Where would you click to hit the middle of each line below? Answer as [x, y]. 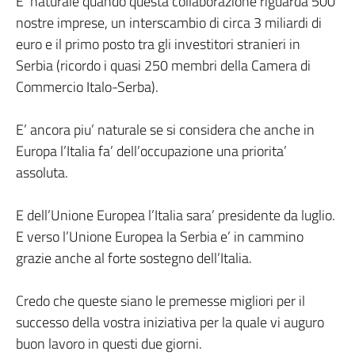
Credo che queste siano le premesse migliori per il [160, 301]
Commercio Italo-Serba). [87, 87]
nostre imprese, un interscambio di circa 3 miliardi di [169, 23]
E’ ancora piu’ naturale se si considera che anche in [165, 130]
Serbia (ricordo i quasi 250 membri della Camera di [163, 65]
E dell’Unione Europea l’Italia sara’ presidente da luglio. [176, 215]
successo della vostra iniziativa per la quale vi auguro [170, 322]
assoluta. [42, 172]
